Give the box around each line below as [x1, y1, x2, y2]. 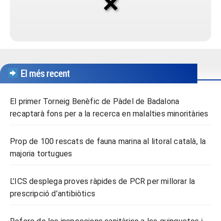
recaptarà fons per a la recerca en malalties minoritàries [10, 109, 209, 118]
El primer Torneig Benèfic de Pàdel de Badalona [10, 96, 180, 106]
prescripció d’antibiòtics [10, 188, 95, 198]
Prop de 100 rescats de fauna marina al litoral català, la [10, 136, 206, 146]
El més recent [18, 67, 70, 79]
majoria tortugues [10, 148, 73, 158]
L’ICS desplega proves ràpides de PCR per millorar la [10, 176, 195, 186]
